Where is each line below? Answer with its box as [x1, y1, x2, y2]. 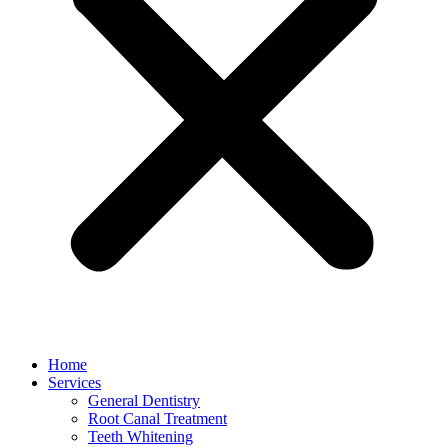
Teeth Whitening [88, 428, 193, 445]
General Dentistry [88, 392, 200, 409]
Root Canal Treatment [88, 410, 227, 427]
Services [48, 374, 101, 391]
